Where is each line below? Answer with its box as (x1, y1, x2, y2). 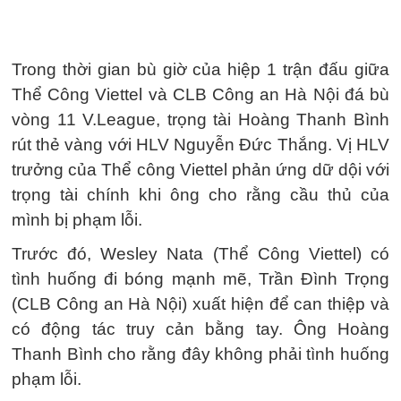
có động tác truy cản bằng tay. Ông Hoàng (12, 320, 389, 338)
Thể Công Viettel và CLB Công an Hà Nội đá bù (12, 85, 389, 104)
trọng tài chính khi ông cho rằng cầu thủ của (12, 185, 389, 204)
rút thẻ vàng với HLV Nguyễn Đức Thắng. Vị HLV (12, 135, 389, 154)
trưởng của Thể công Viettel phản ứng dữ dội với (12, 160, 389, 179)
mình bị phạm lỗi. (12, 210, 142, 229)
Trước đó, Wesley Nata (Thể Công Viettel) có (12, 244, 389, 263)
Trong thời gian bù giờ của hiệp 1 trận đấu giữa (12, 60, 389, 79)
